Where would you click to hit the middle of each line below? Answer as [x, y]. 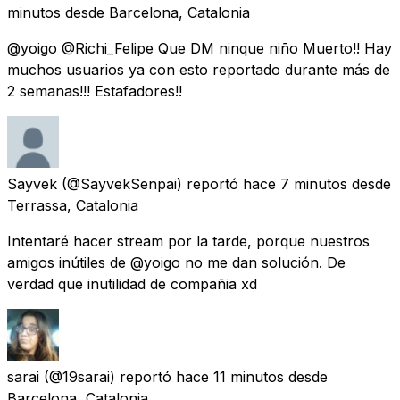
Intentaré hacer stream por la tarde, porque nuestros [188, 241]
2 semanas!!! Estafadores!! [95, 91]
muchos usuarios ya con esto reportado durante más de [199, 69]
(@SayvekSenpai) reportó [150, 183]
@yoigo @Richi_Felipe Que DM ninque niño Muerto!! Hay [200, 48]
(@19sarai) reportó [108, 376]
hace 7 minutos [295, 183]
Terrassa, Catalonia [73, 205]
